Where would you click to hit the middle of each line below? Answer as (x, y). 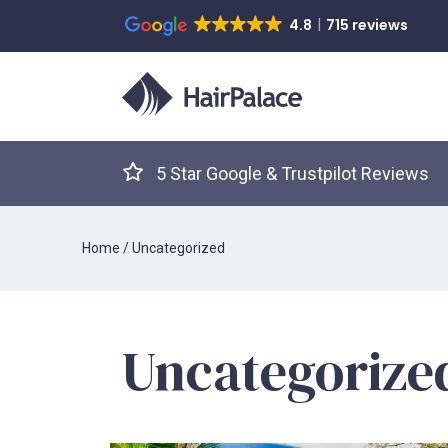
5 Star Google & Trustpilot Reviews (292, 174)
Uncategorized (178, 248)
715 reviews (366, 25)
